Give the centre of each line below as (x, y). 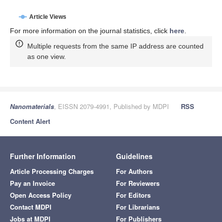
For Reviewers (138, 183)
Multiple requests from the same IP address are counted (115, 46)
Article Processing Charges (52, 171)
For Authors (134, 171)
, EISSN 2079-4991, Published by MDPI (111, 106)
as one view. (47, 57)
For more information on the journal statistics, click (90, 31)
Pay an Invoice (32, 183)
